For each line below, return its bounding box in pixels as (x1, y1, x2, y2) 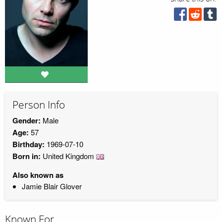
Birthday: (12, 138, 45, 150)
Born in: (12, 150, 41, 162)
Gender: (12, 114, 41, 126)
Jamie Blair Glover (21, 180, 82, 191)
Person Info (12, 99, 65, 112)
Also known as (12, 169, 63, 180)
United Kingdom (41, 150, 96, 161)
